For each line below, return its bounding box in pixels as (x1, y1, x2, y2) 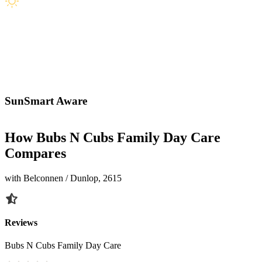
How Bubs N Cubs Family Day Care (5, 130, 220, 146)
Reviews (5, 218, 37, 228)
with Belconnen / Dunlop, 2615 (5, 173, 122, 184)
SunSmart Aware (5, 94, 87, 107)
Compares (5, 146, 66, 161)
